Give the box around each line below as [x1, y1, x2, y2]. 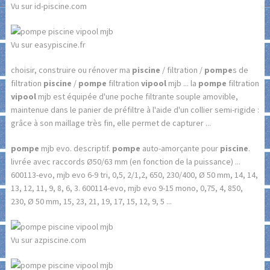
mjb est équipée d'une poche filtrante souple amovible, [36, 90, 238, 102]
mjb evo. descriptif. [39, 142, 112, 154]
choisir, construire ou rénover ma [10, 64, 132, 75]
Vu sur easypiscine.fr [10, 39, 86, 50]
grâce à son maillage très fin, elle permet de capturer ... [10, 117, 211, 128]
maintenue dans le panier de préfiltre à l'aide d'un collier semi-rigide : [10, 104, 259, 115]
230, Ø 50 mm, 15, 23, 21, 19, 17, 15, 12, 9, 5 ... [10, 195, 172, 207]
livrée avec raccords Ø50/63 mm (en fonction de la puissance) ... [10, 155, 240, 167]
